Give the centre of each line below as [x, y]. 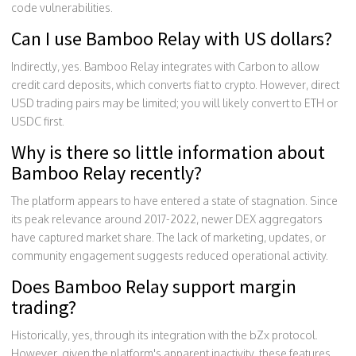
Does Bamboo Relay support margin [154, 286]
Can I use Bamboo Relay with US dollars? [172, 38]
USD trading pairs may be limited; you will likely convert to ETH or [174, 103]
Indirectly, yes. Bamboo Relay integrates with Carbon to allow [165, 66]
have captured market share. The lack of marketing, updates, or [168, 237]
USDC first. [38, 121]
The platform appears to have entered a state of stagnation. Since [174, 200]
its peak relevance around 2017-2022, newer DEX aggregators [167, 219]
